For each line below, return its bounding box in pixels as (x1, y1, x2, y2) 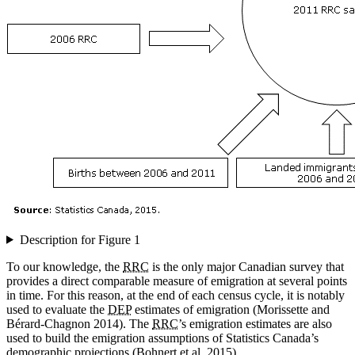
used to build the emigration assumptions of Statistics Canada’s (6, 330, 319, 345)
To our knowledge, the (6, 259, 123, 273)
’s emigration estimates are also (178, 316, 332, 330)
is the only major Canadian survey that (149, 259, 344, 273)
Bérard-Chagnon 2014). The (6, 316, 152, 330)
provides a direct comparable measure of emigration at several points (6, 273, 347, 288)
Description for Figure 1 (19, 232, 140, 246)
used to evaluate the (6, 302, 108, 316)
